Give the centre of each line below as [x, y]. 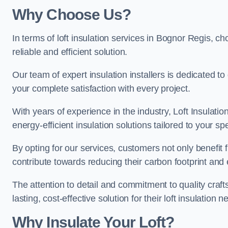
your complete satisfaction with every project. [101, 89]
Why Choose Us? [72, 15]
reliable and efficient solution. [70, 52]
